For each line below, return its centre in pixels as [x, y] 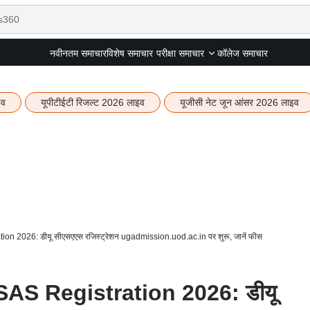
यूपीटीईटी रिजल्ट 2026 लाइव [92, 102]
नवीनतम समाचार [78, 53]
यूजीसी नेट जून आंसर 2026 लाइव [239, 102]
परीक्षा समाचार [180, 53]
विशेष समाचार [129, 53]
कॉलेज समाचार [242, 53]
